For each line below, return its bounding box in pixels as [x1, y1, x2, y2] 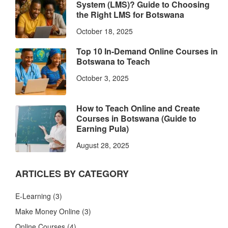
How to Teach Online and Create [76, 102, 200, 114]
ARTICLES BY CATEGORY [15, 166, 129, 180]
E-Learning [15, 190, 51, 201]
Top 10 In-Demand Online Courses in [76, 45, 218, 57]
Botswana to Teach [76, 55, 150, 67]
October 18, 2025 [76, 25, 133, 36]
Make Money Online [15, 206, 80, 216]
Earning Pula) [76, 122, 129, 134]
